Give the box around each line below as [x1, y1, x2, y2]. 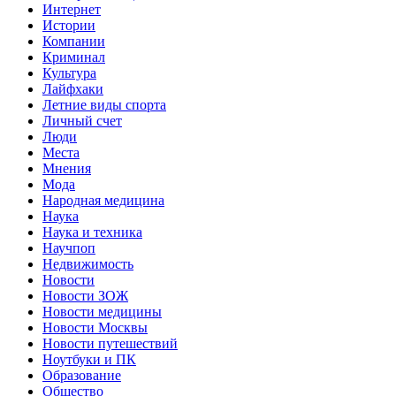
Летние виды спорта [42, 96, 166, 112]
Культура [42, 65, 96, 80]
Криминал [42, 49, 105, 65]
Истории [42, 17, 95, 33]
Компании [42, 33, 105, 49]
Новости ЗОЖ [42, 287, 128, 303]
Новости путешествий [42, 335, 178, 351]
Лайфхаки [42, 80, 103, 96]
